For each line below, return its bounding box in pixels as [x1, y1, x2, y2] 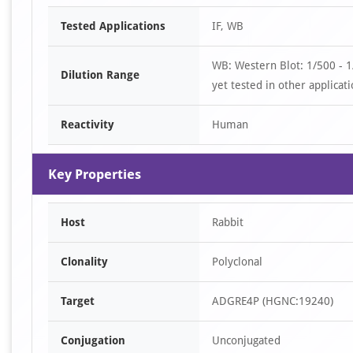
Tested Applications [61, 20, 165, 32]
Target [61, 295, 95, 307]
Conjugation [61, 334, 125, 347]
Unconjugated [212, 334, 281, 347]
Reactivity [61, 118, 114, 131]
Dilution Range [61, 69, 139, 81]
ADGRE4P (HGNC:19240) [212, 295, 333, 307]
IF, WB [212, 20, 243, 32]
